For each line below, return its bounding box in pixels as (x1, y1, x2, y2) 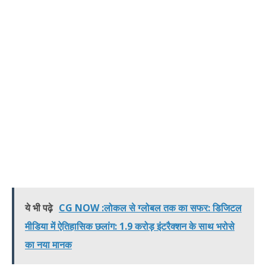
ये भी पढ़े (25, 201, 53, 215)
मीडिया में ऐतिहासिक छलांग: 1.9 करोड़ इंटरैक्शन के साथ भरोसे (25, 220, 235, 233)
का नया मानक (25, 238, 72, 252)
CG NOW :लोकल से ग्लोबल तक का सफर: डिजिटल (59, 201, 242, 215)
